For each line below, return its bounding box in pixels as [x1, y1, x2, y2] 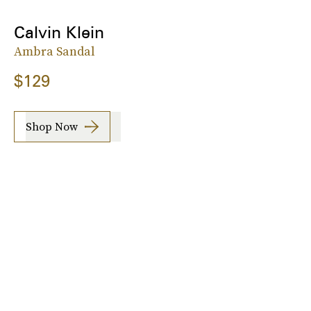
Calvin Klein [14, 22, 104, 42]
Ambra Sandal [14, 42, 95, 60]
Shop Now [26, 119, 78, 135]
